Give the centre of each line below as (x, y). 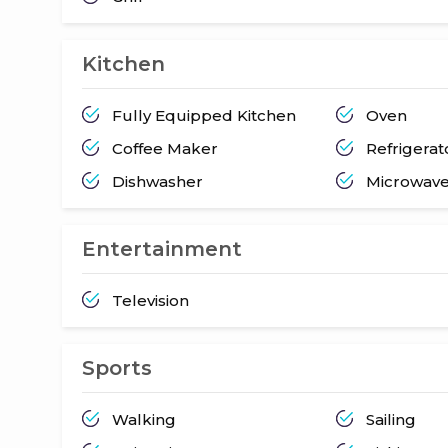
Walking (144, 419)
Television (150, 300)
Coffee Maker (165, 148)
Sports (117, 367)
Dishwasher (157, 181)
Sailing (391, 419)
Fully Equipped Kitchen (204, 115)
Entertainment (162, 248)
